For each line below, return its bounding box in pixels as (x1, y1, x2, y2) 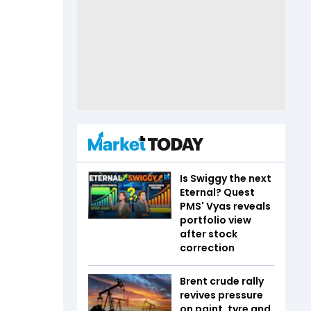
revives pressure (180, 288, 263, 302)
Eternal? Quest (180, 185, 255, 199)
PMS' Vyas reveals (180, 199, 271, 213)
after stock (180, 227, 237, 241)
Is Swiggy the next (180, 171, 271, 185)
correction (180, 241, 235, 255)
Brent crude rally (180, 274, 264, 288)
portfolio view (180, 213, 251, 227)
